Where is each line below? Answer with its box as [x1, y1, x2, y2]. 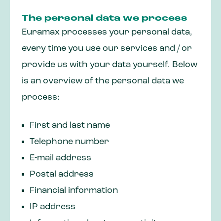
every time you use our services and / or [22, 44, 192, 54]
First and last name [30, 121, 110, 131]
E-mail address [30, 153, 91, 163]
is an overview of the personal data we [22, 76, 184, 86]
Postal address [30, 170, 94, 180]
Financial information [30, 186, 118, 196]
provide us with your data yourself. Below [22, 60, 197, 70]
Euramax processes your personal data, [22, 28, 192, 37]
